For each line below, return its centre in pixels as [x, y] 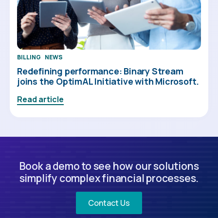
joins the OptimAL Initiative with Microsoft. [108, 82]
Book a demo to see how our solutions [109, 166]
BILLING [29, 57]
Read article [40, 99]
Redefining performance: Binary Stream [100, 71]
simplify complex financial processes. [109, 178]
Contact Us [109, 203]
